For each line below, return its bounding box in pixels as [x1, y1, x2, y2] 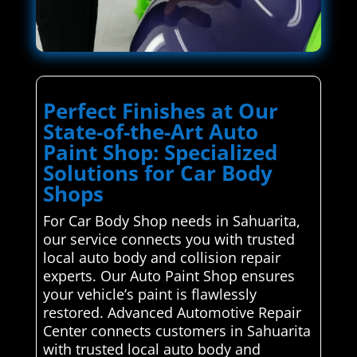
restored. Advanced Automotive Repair [42, 303, 301, 323]
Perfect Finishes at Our [42, 96, 278, 126]
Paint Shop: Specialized [42, 138, 277, 167]
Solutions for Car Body [42, 159, 273, 188]
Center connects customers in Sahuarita [42, 321, 311, 341]
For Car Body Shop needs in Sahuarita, [42, 211, 300, 231]
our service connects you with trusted [42, 229, 295, 249]
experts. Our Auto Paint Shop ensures [42, 266, 295, 286]
